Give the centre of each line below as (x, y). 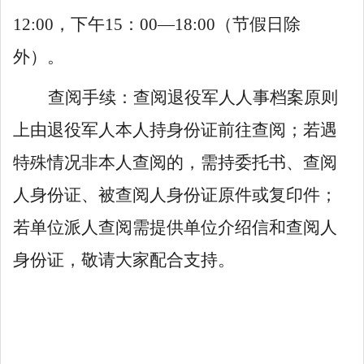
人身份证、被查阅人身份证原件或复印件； (175, 195)
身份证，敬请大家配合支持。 (124, 260)
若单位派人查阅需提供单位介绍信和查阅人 (175, 227)
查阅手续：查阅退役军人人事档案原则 (193, 97)
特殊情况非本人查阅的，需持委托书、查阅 (175, 162)
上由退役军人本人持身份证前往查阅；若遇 (175, 130)
